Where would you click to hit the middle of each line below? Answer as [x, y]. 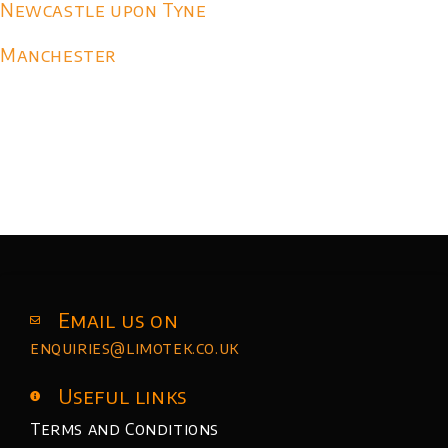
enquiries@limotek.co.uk [134, 347]
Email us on [118, 319]
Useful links [122, 395]
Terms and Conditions [124, 428]
